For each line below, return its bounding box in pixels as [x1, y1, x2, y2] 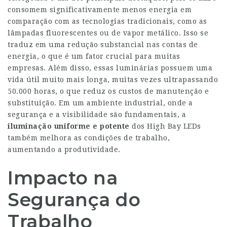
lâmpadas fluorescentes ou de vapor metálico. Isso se [8, 29, 208, 37]
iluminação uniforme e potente [8, 122, 130, 130]
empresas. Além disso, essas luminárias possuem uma [8, 64, 212, 72]
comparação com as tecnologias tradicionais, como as [8, 17, 207, 25]
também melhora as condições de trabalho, [8, 134, 170, 142]
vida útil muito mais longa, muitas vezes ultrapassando [8, 75, 218, 84]
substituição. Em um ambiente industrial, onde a [8, 99, 193, 107]
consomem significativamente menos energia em [8, 6, 192, 14]
